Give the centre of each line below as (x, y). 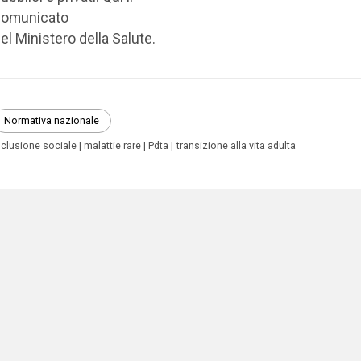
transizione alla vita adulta (236, 145)
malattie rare (113, 145)
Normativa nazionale (52, 121)
